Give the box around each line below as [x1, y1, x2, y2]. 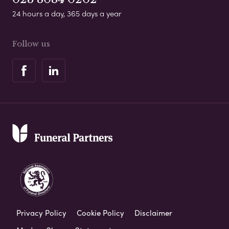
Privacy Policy [16, 207, 66, 219]
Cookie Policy [77, 207, 124, 219]
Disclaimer [134, 207, 172, 219]
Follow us [12, 39, 50, 49]
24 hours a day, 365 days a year [12, 8, 122, 19]
